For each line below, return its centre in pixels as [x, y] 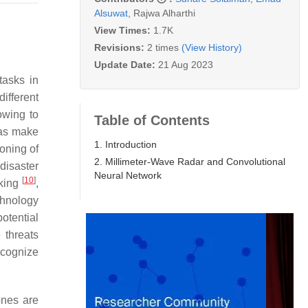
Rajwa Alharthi [164, 13]
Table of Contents [152, 120]
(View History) [212, 47]
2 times [163, 47]
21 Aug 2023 [186, 64]
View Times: [124, 30]
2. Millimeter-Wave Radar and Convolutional [190, 161]
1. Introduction [125, 144]
